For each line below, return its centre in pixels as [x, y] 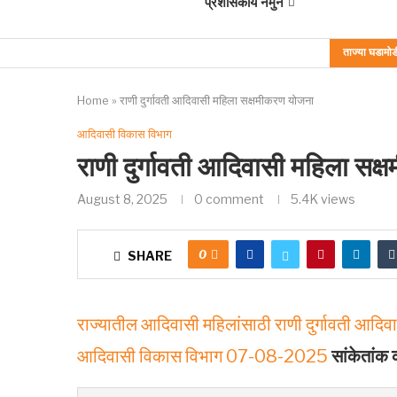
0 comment [229, 199]
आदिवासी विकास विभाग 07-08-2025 [202, 356]
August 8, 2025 [122, 199]
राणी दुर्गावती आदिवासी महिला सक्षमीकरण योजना [217, 100]
